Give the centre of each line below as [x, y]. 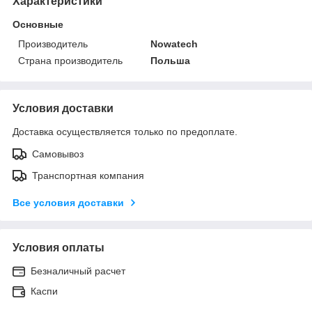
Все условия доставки [68, 202]
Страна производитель [70, 60]
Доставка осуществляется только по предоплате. [125, 131]
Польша [171, 60]
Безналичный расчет [78, 271]
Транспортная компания [88, 175]
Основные [38, 24]
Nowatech [174, 44]
